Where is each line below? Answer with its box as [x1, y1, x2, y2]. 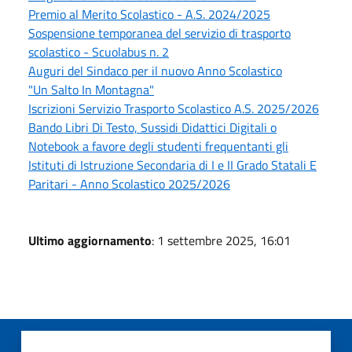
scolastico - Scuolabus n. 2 [28, 42, 169, 62]
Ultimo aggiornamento [28, 231, 152, 251]
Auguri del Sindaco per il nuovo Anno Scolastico [28, 61, 282, 81]
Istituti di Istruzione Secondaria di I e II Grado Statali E [28, 156, 317, 175]
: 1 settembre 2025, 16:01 [152, 231, 291, 251]
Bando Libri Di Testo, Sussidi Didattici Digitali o [28, 118, 277, 137]
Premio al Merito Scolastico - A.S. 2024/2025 [28, 5, 270, 24]
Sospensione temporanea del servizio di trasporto [28, 24, 291, 43]
